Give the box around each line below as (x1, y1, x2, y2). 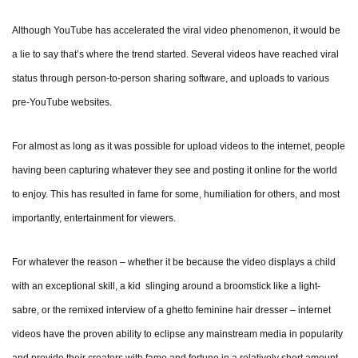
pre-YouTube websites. (12, 97, 112, 109)
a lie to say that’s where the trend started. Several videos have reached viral (12, 49, 339, 61)
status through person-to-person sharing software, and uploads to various (12, 73, 329, 85)
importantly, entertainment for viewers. (12, 213, 176, 225)
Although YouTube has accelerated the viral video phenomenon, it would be (12, 25, 340, 37)
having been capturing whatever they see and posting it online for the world (12, 165, 337, 177)
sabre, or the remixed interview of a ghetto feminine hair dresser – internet (12, 304, 331, 316)
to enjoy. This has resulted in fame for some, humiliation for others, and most (12, 189, 340, 201)
